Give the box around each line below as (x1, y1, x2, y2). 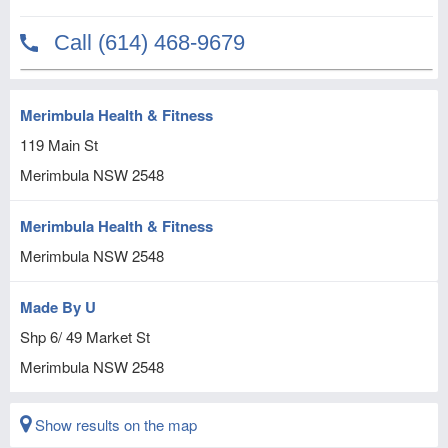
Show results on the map (31, 414, 197, 435)
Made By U (20, 296, 96, 318)
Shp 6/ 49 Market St (20, 326, 150, 347)
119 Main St (20, 134, 98, 155)
